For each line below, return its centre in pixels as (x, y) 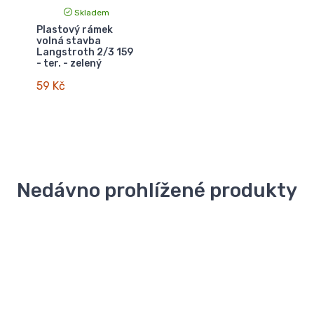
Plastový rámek (75, 29)
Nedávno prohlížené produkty (157, 190)
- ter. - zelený (69, 63)
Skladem (91, 12)
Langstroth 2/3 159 (85, 52)
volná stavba (69, 41)
